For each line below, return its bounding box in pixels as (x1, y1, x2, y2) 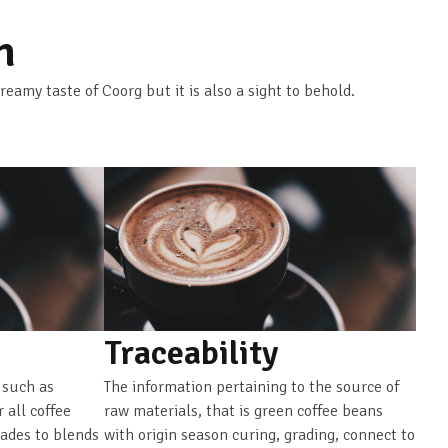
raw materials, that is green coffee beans (103, 400, 383, 421)
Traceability (103, 331, 278, 374)
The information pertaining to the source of (103, 376, 399, 397)
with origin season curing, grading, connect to (103, 424, 415, 445)
